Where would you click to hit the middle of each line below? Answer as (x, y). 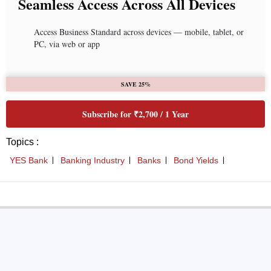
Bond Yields (196, 161)
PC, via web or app (67, 44)
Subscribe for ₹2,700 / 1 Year (135, 114)
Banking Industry (93, 161)
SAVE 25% (135, 84)
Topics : (22, 142)
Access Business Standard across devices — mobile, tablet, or (139, 32)
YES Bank (29, 161)
